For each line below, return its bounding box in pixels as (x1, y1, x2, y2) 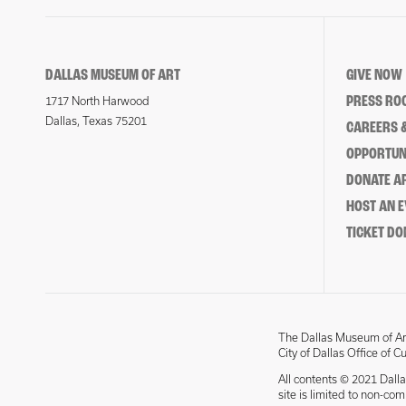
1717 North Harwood (45, 95, 150, 107)
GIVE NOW (345, 67, 402, 84)
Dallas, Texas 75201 (45, 115, 147, 127)
